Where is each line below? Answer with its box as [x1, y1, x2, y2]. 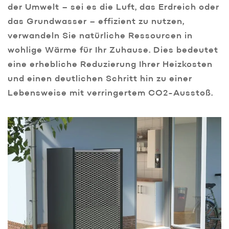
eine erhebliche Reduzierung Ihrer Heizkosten [8, 61, 213, 70]
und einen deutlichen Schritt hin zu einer [8, 75, 192, 84]
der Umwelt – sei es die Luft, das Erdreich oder [8, 4, 219, 12]
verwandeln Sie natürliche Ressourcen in [8, 32, 193, 41]
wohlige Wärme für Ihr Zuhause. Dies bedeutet [8, 47, 218, 55]
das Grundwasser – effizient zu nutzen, [8, 18, 185, 27]
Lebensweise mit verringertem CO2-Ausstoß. [8, 89, 213, 98]
